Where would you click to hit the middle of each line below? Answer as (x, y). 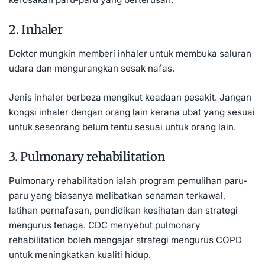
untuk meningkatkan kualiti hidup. (80, 255)
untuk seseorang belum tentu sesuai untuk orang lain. (122, 127)
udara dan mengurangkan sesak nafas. (92, 68)
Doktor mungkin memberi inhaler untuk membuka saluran (130, 53)
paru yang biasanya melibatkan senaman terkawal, (117, 196)
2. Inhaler (36, 29)
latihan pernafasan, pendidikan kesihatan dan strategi (123, 211)
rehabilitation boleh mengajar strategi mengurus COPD (125, 240)
